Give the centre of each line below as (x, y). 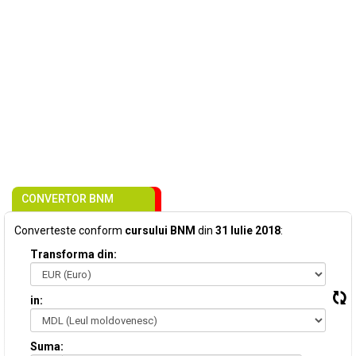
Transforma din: (74, 254)
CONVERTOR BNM (68, 199)
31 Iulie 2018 (248, 230)
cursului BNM (160, 230)
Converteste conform (70, 230)
